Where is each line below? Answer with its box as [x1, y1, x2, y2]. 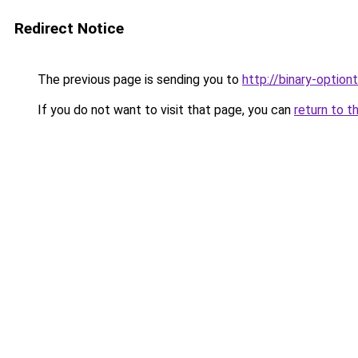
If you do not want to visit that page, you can [34, 102, 294, 117]
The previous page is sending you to [34, 72, 242, 87]
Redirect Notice [14, 19, 124, 38]
